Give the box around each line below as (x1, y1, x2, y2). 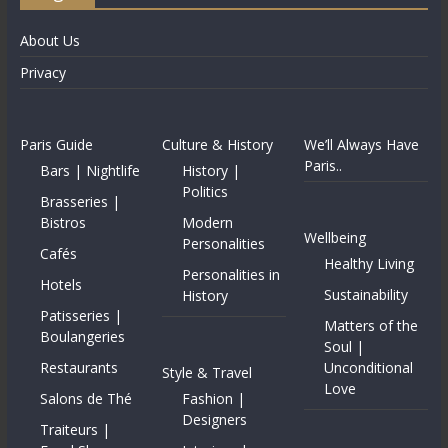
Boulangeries (39, 327, 125, 347)
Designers (182, 410, 248, 430)
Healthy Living (324, 254, 415, 274)
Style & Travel (162, 363, 253, 383)
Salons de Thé (39, 389, 132, 409)
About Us (19, 31, 80, 51)
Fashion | (182, 389, 246, 409)
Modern (182, 213, 234, 233)
